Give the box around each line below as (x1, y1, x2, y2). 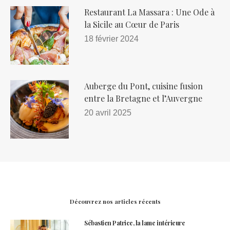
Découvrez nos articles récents (69, 198, 161, 206)
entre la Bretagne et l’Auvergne (84, 93, 202, 104)
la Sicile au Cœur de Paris (84, 19, 179, 30)
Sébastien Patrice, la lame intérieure (84, 219, 185, 227)
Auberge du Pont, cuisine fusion (84, 81, 203, 92)
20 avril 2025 (84, 108, 131, 118)
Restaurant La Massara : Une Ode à (84, 7, 215, 18)
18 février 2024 (84, 34, 139, 44)
